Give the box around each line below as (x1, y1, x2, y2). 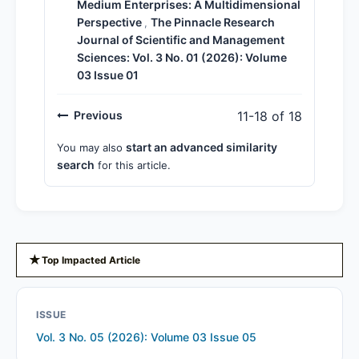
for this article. (95, 158, 171, 171)
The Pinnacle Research (151, 14, 275, 29)
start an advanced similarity (126, 139, 277, 154)
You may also (57, 140, 126, 154)
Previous (74, 107, 123, 122)
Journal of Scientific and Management (77, 32, 284, 46)
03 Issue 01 (77, 67, 139, 82)
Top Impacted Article (42, 253, 140, 266)
